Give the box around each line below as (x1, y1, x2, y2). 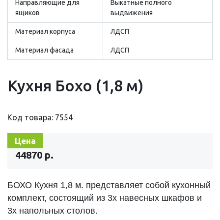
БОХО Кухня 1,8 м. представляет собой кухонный (7, 180, 211, 190)
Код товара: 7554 (7, 112, 73, 122)
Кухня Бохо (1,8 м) (7, 76, 143, 94)
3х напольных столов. (7, 205, 98, 216)
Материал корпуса (15, 27, 75, 35)
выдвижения (110, 8, 153, 17)
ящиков (15, 8, 40, 17)
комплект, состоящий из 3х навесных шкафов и (7, 192, 202, 203)
